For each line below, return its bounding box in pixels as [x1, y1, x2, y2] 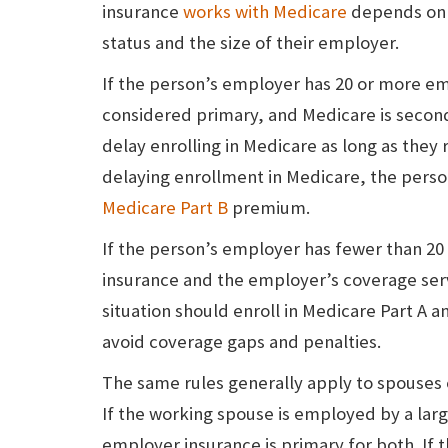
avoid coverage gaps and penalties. [102, 330, 381, 354]
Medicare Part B [102, 196, 228, 220]
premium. [228, 196, 310, 220]
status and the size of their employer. [102, 31, 399, 55]
